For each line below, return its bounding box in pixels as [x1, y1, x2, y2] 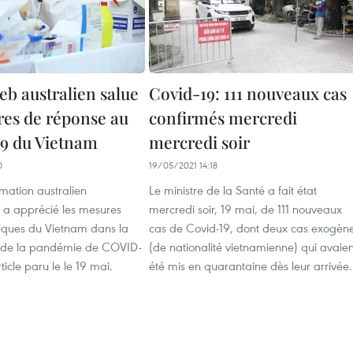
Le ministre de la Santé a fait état [149, 182, 317, 198]
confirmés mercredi [149, 106, 297, 128]
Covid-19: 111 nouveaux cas [149, 82, 347, 104]
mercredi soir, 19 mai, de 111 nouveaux [149, 201, 342, 217]
